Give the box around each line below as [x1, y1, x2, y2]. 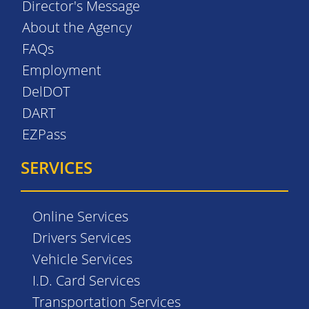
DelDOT [22, 82, 70, 101]
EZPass [22, 125, 66, 143]
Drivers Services [32, 228, 131, 247]
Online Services [32, 207, 128, 226]
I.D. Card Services [32, 271, 140, 290]
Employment [22, 61, 101, 79]
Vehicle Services [32, 250, 132, 268]
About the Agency [22, 18, 132, 37]
